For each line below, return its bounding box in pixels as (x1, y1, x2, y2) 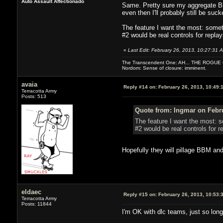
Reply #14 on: (123, 84, 157, 90)
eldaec (21, 188, 41, 196)
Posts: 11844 (21, 201, 52, 207)
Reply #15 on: (123, 191, 157, 197)
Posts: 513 (21, 93, 46, 99)
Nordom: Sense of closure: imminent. (121, 65, 207, 71)
